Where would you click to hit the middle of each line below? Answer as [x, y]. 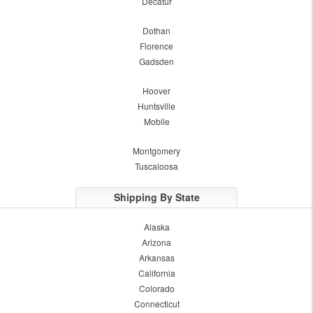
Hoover [156, 91]
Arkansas [156, 258]
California [156, 273]
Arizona [156, 242]
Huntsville [156, 106]
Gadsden [156, 61]
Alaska [156, 227]
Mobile [156, 122]
